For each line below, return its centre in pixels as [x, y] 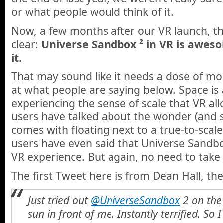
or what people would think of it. [93, 12]
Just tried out [59, 200]
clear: [26, 44]
